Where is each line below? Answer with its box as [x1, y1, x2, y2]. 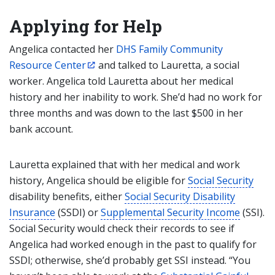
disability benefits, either [9, 190, 125, 203]
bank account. [9, 122, 73, 136]
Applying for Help [9, 15, 162, 37]
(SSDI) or [55, 206, 101, 219]
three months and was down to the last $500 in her [9, 106, 243, 120]
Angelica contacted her [9, 42, 116, 56]
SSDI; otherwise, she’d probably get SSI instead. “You [9, 254, 250, 267]
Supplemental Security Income [101, 206, 240, 219]
